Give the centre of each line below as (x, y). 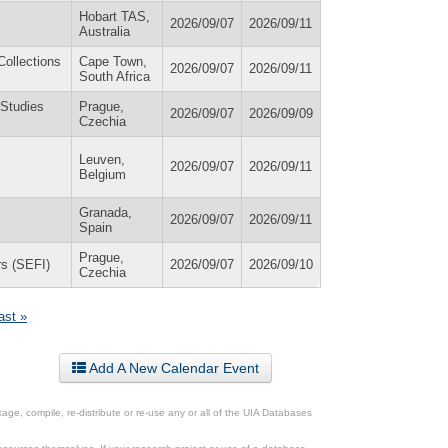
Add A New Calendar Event (172, 368)
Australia (104, 31)
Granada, (105, 212)
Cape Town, (113, 61)
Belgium (102, 174)
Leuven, (102, 159)
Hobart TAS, (114, 16)
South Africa (114, 76)
